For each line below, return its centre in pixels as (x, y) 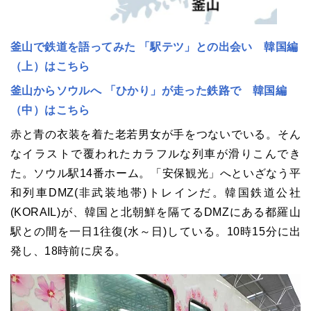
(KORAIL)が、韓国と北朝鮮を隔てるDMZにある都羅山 (155, 212)
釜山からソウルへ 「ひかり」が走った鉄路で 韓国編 (149, 91)
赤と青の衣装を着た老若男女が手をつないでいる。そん (155, 134)
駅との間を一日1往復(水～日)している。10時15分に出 (155, 232)
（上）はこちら (50, 66)
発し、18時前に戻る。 (68, 251)
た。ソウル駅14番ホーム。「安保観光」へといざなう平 (155, 173)
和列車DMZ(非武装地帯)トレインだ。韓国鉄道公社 (155, 193)
